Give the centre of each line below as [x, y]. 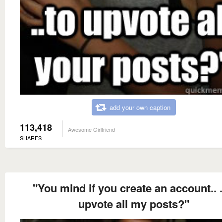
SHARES [31, 138]
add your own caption [140, 107]
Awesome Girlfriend [91, 129]
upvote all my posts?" [134, 203]
